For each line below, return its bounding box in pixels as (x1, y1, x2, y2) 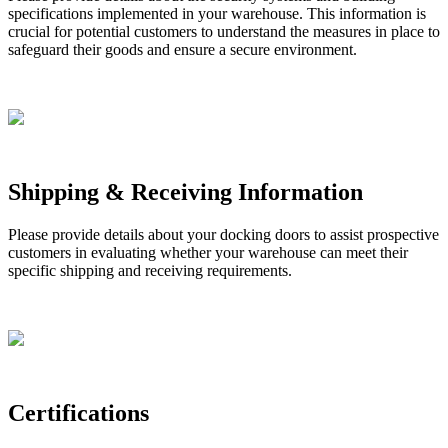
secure (230, 40, 270, 58)
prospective (367, 225, 439, 243)
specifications (8, 4, 93, 22)
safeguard (8, 40, 69, 58)
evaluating (91, 243, 156, 261)
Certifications (8, 399, 149, 426)
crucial (8, 22, 50, 40)
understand (217, 22, 286, 40)
